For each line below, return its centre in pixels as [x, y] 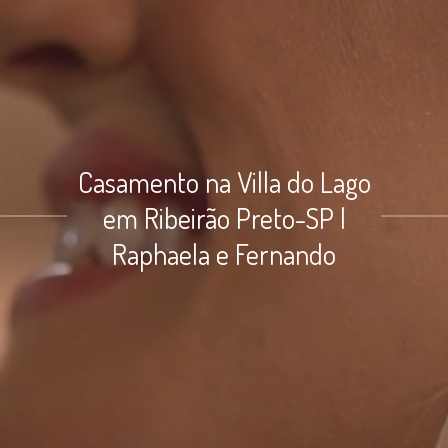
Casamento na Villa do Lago [224, 181]
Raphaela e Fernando [224, 253]
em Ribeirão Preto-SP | [224, 217]
